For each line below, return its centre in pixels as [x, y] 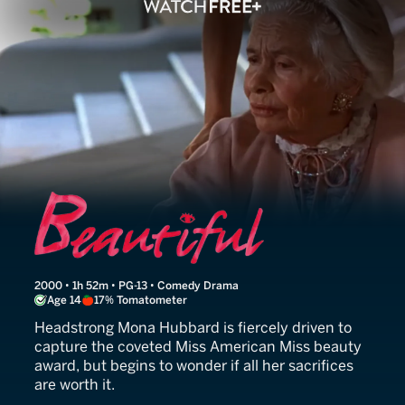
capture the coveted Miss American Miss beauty [198, 347]
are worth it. [75, 385]
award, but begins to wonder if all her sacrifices [194, 366]
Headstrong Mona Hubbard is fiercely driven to [193, 328]
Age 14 [64, 300]
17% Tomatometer [141, 300]
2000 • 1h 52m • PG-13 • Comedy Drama [137, 286]
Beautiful [95, 206]
